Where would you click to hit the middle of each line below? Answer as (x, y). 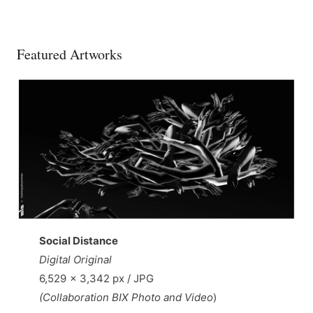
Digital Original (75, 259)
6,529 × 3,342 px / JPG (96, 278)
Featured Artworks (70, 54)
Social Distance (79, 240)
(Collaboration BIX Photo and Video (126, 297)
